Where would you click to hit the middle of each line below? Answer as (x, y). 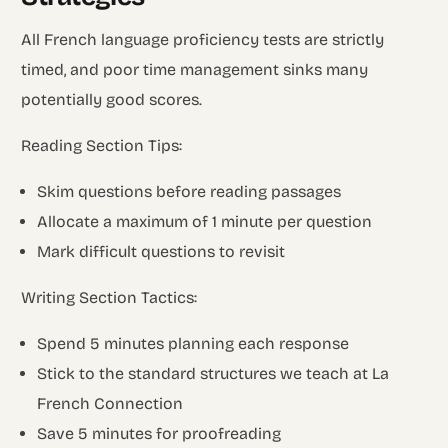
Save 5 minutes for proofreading (159, 433)
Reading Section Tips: (102, 145)
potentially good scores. (112, 99)
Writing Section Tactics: (109, 297)
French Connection (114, 403)
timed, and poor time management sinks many (195, 69)
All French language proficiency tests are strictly (203, 39)
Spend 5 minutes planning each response (193, 343)
